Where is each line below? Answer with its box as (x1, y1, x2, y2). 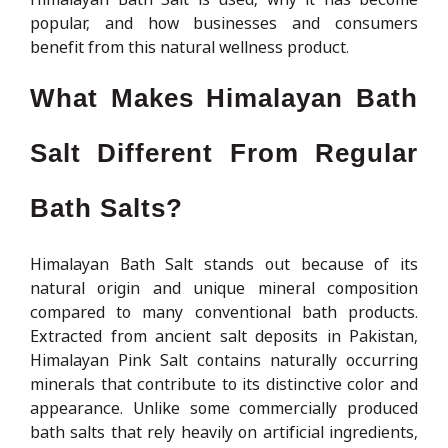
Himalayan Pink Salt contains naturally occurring (30, 348, 418, 371)
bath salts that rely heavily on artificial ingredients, (30, 420, 418, 443)
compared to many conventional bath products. (30, 300, 418, 323)
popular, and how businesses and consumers (30, 11, 418, 34)
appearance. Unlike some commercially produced (30, 396, 418, 419)
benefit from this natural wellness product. (30, 35, 349, 58)
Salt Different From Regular (30, 137, 418, 168)
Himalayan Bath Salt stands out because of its (30, 252, 418, 275)
